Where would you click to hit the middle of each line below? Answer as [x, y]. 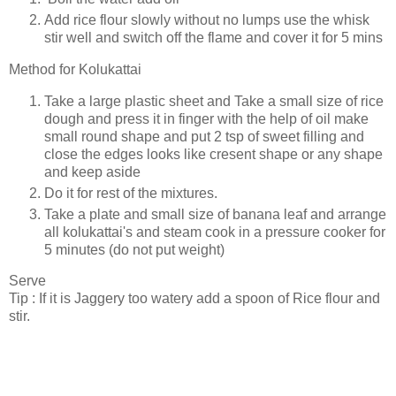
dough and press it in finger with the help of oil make [206, 118]
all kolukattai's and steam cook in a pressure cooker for [215, 232]
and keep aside [92, 171]
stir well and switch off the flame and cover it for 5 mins [213, 37]
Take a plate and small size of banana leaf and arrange [215, 214]
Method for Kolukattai [75, 69]
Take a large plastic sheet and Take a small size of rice [214, 101]
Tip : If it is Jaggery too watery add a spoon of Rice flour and [194, 299]
